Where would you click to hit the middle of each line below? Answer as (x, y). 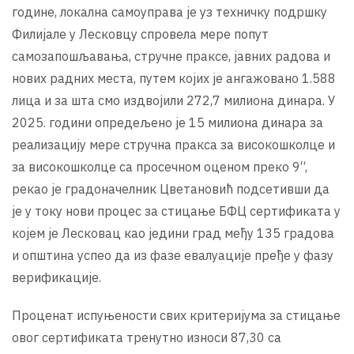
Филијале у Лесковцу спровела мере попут (140, 34)
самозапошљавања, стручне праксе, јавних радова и (171, 56)
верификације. (56, 277)
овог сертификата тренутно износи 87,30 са (147, 337)
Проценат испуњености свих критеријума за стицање (176, 315)
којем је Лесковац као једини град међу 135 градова (173, 233)
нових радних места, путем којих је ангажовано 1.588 (174, 78)
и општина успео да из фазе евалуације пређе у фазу (173, 255)
